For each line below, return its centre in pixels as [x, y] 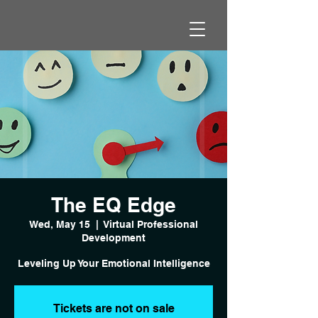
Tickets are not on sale [114, 308]
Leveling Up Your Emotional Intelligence [114, 263]
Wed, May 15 [60, 224]
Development [114, 238]
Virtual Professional [151, 224]
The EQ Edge [114, 205]
